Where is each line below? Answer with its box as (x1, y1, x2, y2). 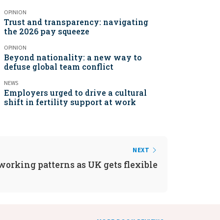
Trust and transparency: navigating (4, 17, 148, 27)
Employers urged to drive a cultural (4, 87, 147, 98)
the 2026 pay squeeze (4, 26, 89, 36)
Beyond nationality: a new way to (4, 52, 142, 62)
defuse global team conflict (4, 61, 113, 72)
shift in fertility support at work (4, 97, 136, 107)
